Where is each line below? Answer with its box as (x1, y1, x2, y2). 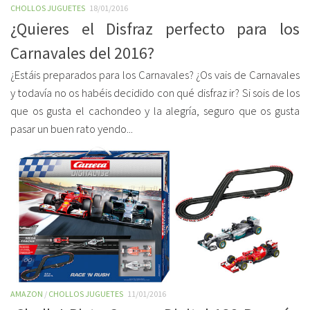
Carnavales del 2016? (10, 43, 154, 63)
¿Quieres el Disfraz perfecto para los (10, 19, 300, 39)
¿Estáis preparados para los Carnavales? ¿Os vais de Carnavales (10, 68, 300, 82)
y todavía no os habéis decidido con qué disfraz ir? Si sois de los (10, 86, 300, 100)
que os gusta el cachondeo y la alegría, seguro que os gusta (10, 104, 300, 118)
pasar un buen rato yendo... (10, 122, 133, 136)
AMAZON (10, 289, 43, 299)
